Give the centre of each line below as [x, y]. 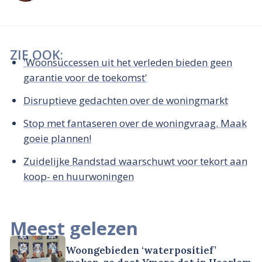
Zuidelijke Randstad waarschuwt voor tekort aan [135, 161]
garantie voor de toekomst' [85, 78]
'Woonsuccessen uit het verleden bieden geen [127, 63]
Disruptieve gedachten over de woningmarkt [125, 101]
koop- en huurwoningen [78, 176]
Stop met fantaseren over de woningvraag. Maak [135, 123]
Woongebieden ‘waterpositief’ [141, 250]
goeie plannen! [57, 138]
